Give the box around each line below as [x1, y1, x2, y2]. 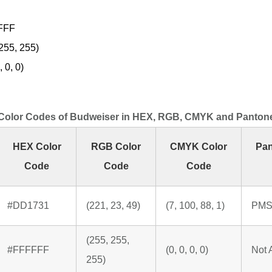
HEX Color [12, 141, 61, 152]
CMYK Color [170, 141, 227, 152]
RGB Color [91, 141, 141, 152]
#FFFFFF [7, 245, 49, 256]
